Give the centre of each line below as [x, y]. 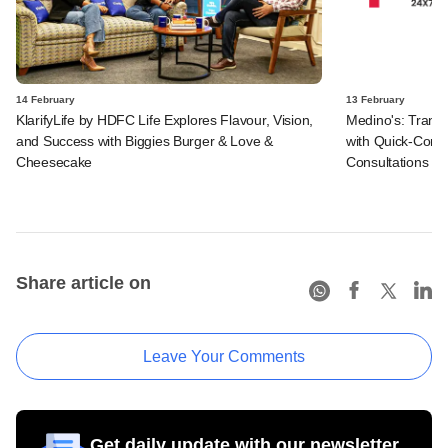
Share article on [83, 283]
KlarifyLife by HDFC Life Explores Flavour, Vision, [165, 120]
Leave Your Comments [224, 357]
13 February [375, 100]
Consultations [387, 162]
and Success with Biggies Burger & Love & [144, 141]
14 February [45, 100]
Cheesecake [54, 162]
